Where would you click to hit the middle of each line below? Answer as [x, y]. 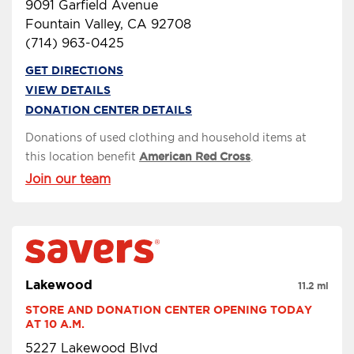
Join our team [68, 179]
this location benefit [82, 157]
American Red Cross [195, 157]
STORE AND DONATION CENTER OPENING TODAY [169, 309]
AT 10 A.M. [55, 324]
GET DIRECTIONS [74, 71]
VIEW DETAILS [68, 90]
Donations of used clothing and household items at [166, 138]
